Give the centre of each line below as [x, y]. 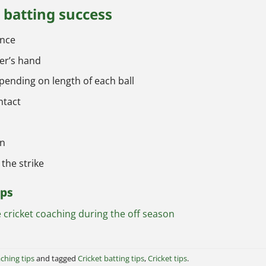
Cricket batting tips [111, 259]
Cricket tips [167, 259]
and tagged [56, 259]
